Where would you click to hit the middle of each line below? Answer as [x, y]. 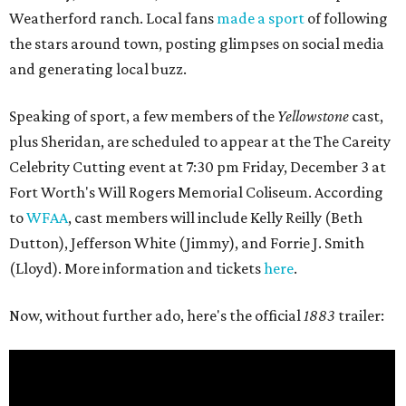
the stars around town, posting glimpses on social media [197, 44]
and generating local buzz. [98, 69]
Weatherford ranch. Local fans [113, 19]
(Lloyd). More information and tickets [136, 269]
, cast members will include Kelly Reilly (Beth [215, 218]
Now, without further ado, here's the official [156, 316]
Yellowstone [313, 116]
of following [346, 19]
